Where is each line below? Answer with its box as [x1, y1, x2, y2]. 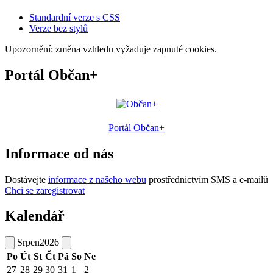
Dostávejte [5, 174, 48, 185]
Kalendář [5, 208, 65, 224]
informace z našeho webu [48, 174, 146, 185]
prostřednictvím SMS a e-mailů [146, 174, 268, 185]
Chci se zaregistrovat [5, 185, 85, 196]
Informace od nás [5, 145, 113, 161]
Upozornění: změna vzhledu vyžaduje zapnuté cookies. [5, 43, 217, 54]
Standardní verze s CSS [29, 12, 120, 23]
